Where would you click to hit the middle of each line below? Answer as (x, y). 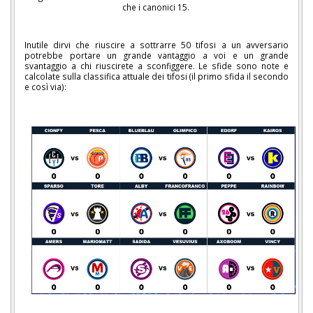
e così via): (45, 87)
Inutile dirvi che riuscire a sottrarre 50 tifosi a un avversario (156, 45)
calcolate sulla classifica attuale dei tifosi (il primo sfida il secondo (156, 77)
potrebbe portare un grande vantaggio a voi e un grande (156, 56)
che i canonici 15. (156, 7)
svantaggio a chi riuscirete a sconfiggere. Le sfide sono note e (156, 66)
